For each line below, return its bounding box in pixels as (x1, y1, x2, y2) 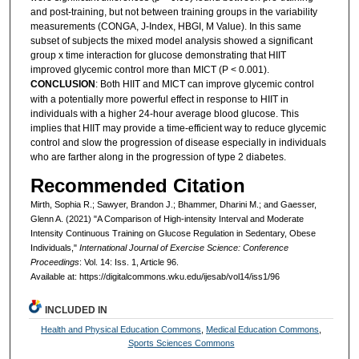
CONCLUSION (30, 79, 95, 91)
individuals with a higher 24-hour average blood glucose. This (30, 108, 299, 120)
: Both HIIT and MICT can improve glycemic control (95, 79, 314, 91)
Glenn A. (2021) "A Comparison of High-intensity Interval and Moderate (30, 213, 304, 224)
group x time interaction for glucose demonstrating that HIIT (30, 50, 286, 62)
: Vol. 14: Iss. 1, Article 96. (79, 256, 179, 267)
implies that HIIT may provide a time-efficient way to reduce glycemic (30, 123, 326, 135)
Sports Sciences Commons (127, 338, 235, 349)
